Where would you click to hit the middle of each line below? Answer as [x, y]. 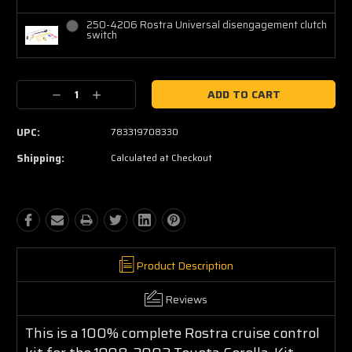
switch [101, 35]
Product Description [184, 265]
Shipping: [40, 158]
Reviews [186, 299]
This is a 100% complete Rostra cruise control [172, 333]
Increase [111, 95]
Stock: [34, 98]
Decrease [73, 95]
